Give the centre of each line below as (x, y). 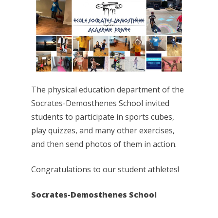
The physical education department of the (108, 89)
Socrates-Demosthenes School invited (100, 103)
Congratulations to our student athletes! (105, 169)
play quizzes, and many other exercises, (103, 130)
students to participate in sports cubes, (103, 117)
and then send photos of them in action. (104, 144)
